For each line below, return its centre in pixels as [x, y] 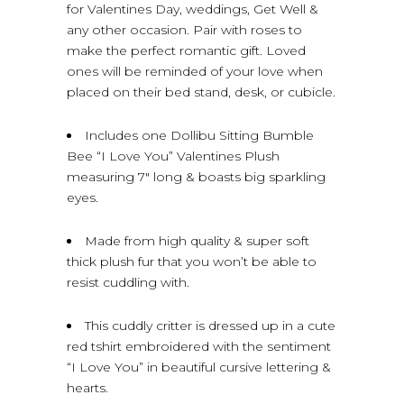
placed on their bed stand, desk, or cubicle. [201, 92]
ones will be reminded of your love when [195, 71]
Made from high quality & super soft [197, 240]
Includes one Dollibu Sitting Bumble [199, 135]
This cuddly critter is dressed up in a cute [210, 325]
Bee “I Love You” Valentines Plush [173, 156]
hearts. [87, 387]
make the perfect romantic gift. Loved [186, 50]
